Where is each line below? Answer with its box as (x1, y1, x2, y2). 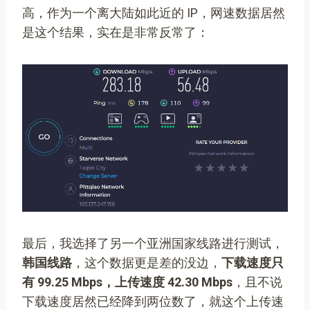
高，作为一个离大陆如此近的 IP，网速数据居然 (22, 5, 285, 20)
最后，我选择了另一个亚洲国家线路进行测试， (22, 235, 284, 250)
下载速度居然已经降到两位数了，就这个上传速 (22, 293, 284, 309)
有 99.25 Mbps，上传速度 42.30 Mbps (22, 274, 232, 289)
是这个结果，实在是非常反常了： (22, 24, 209, 39)
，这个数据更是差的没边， (72, 255, 221, 270)
